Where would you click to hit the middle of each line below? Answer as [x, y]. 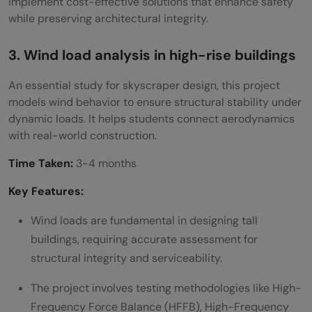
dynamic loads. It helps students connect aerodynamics [151, 119]
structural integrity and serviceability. [128, 258]
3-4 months [105, 164]
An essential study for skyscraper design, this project [144, 86]
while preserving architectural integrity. [108, 19]
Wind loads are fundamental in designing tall [144, 221]
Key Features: [46, 192]
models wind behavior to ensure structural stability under [155, 102]
